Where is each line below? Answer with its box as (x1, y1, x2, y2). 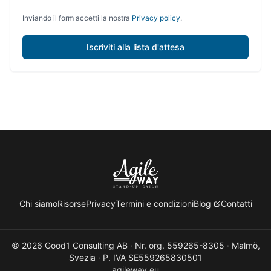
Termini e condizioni (115, 198, 194, 209)
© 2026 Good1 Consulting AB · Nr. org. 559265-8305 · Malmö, (11, 240, 260, 250)
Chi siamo (19, 198, 57, 209)
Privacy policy (132, 13, 180, 22)
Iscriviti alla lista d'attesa (87, 42, 184, 52)
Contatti (220, 198, 252, 209)
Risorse (57, 198, 86, 209)
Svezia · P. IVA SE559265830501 (69, 252, 202, 263)
